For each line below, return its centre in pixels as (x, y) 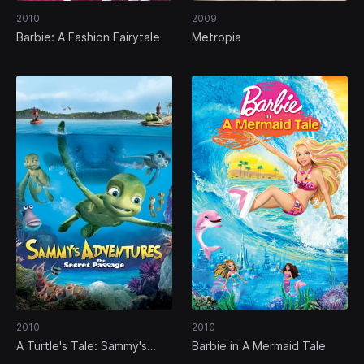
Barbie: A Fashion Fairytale (88, 37)
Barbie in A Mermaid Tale (259, 346)
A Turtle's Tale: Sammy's (82, 346)
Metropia (217, 37)
